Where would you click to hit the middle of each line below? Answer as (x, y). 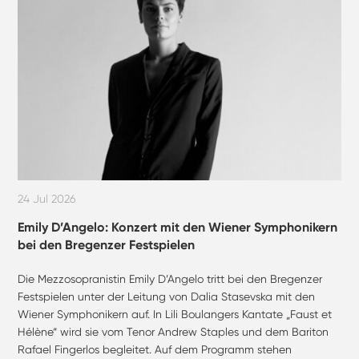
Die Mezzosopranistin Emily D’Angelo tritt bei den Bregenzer (170, 278)
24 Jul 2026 (47, 199)
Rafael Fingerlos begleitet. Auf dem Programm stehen (155, 349)
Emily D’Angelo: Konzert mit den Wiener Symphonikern (178, 227)
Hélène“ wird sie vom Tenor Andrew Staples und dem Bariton (173, 331)
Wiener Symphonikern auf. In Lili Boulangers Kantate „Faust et (175, 314)
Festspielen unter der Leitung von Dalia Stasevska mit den (167, 296)
